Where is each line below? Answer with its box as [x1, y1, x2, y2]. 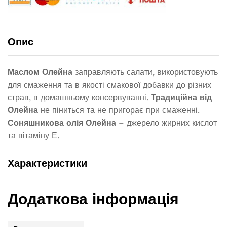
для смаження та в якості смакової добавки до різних [8, 80, 211, 90]
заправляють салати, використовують [72, 67, 218, 78]
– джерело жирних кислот [116, 118, 217, 128]
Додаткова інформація [8, 190, 179, 208]
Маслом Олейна [8, 67, 72, 78]
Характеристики [8, 157, 87, 170]
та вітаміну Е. [8, 131, 59, 141]
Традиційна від [151, 93, 212, 103]
